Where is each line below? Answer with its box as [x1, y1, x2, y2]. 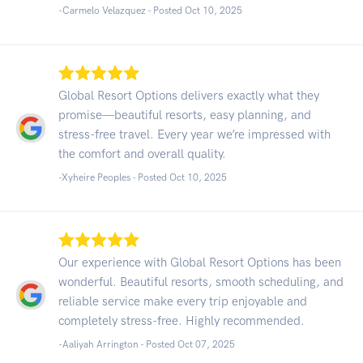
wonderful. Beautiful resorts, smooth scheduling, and [58, 274, 344, 289]
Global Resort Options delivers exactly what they [58, 88, 319, 103]
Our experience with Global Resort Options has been [58, 254, 341, 270]
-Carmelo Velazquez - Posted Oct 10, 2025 [58, 4, 242, 16]
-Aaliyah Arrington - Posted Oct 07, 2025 [58, 338, 235, 350]
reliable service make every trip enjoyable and [58, 293, 307, 309]
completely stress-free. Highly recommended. [58, 313, 305, 328]
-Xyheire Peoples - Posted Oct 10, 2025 [58, 171, 227, 183]
